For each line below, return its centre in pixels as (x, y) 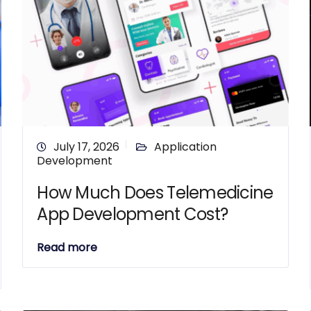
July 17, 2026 (87, 147)
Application (186, 147)
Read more (67, 247)
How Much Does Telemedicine (155, 193)
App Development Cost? (133, 214)
